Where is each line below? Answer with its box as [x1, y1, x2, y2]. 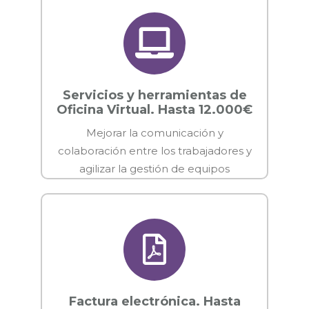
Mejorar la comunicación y [86, 126, 223, 139]
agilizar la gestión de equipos [79, 161, 230, 175]
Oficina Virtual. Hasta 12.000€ [57, 101, 252, 117]
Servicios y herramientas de [62, 87, 247, 103]
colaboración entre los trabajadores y [57, 143, 252, 157]
